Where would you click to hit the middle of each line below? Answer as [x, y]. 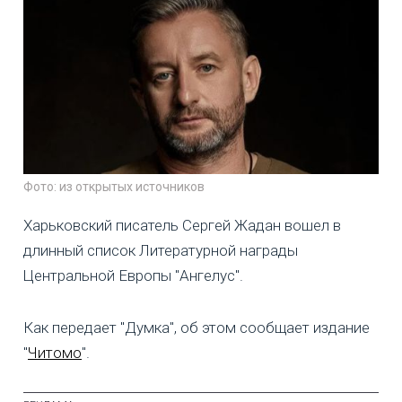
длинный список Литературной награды [161, 251]
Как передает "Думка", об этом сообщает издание [197, 328]
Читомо [55, 353]
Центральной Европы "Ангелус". [133, 276]
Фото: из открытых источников [114, 187]
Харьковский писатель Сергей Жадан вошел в [182, 226]
